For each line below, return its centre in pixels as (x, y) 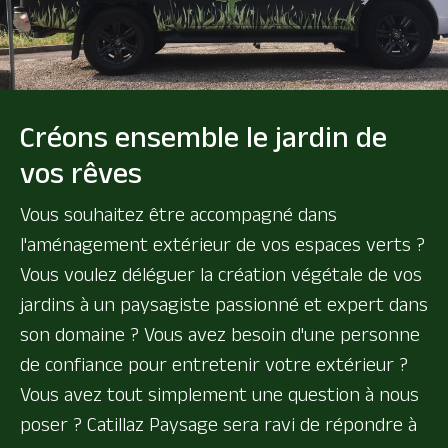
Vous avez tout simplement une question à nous (219, 394)
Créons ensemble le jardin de (203, 137)
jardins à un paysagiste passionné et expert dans (224, 304)
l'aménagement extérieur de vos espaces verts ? (222, 244)
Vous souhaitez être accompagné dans (178, 214)
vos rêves (81, 173)
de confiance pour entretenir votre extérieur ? (214, 364)
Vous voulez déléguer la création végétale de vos (221, 274)
